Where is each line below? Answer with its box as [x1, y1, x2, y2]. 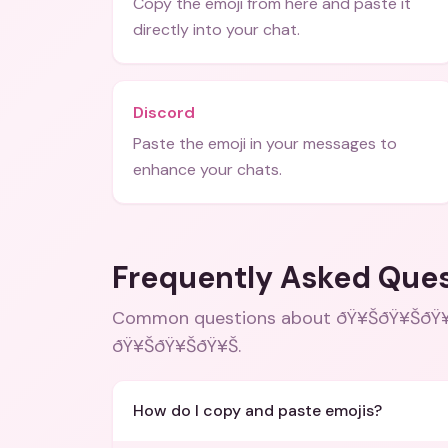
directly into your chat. [133, 19, 300, 40]
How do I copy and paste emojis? [133, 400, 382, 421]
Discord [133, 102, 195, 123]
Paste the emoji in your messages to [133, 133, 397, 154]
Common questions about [112, 306, 336, 330]
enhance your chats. [133, 159, 282, 180]
